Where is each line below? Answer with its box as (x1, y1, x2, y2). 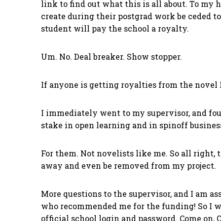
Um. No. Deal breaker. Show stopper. (41, 51, 182, 62)
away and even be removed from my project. (41, 160, 216, 171)
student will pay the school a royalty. (41, 23, 189, 34)
